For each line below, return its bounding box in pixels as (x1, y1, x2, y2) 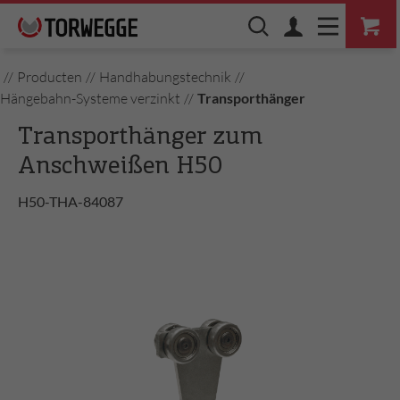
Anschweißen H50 (18, 154, 222, 179)
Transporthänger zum (18, 125, 262, 150)
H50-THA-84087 (18, 193, 123, 210)
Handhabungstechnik (99, 68, 231, 86)
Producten (17, 68, 82, 86)
